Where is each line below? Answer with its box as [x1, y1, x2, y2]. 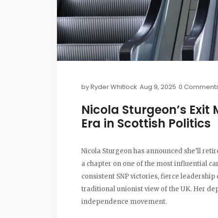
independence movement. [81, 197, 167, 206]
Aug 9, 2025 [140, 82, 176, 91]
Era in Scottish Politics [81, 115, 211, 131]
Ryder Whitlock [91, 82, 137, 91]
